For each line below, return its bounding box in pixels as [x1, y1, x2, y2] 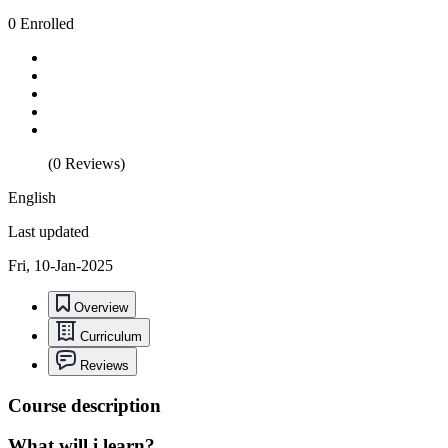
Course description [8, 394, 161, 416]
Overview [74, 300, 128, 316]
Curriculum [80, 329, 142, 345]
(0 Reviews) [48, 154, 125, 172]
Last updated [8, 222, 89, 240]
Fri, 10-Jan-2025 [8, 256, 113, 274]
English [8, 188, 56, 206]
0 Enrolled [8, 14, 74, 32]
